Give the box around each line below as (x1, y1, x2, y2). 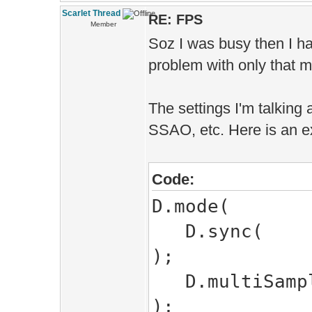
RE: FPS (148, 12, 203, 27)
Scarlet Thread (62, 8, 120, 18)
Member (90, 20, 116, 28)
